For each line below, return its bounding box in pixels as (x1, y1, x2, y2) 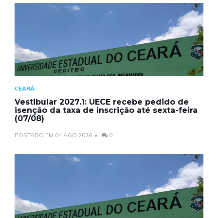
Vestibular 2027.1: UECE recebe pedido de (15, 97, 189, 107)
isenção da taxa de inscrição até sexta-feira (15, 105, 198, 115)
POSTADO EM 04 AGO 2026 (15, 131, 92, 139)
